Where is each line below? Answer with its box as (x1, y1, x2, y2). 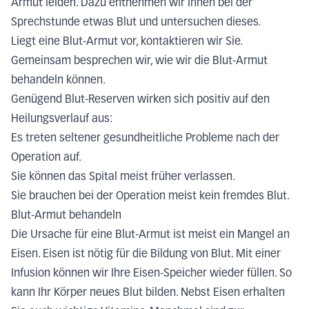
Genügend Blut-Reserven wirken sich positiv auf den (11, 94, 270, 106)
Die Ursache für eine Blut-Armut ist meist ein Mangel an (11, 229, 290, 241)
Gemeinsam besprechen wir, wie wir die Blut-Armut (11, 55, 268, 67)
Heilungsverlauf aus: (11, 113, 112, 125)
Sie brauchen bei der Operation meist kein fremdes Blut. (11, 190, 290, 202)
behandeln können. (11, 74, 106, 86)
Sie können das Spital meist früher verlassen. (11, 171, 235, 183)
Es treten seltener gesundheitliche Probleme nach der (11, 132, 279, 144)
